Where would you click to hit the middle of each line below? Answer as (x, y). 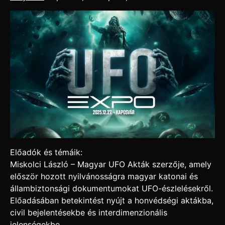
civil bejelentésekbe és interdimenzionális (89, 213)
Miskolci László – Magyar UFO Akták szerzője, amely (111, 164)
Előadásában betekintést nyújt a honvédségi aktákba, (112, 201)
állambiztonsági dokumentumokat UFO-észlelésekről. (111, 189)
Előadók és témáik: (46, 152)
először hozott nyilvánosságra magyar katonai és (104, 177)
